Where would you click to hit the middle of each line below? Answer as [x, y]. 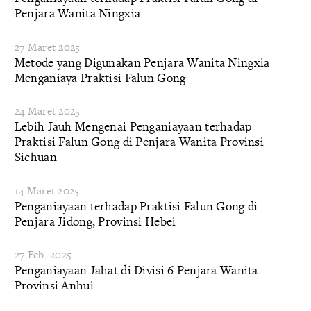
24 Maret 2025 [47, 111]
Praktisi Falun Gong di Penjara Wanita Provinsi [139, 142]
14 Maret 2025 [47, 190]
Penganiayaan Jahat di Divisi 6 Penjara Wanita [136, 270]
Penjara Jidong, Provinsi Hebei [95, 221]
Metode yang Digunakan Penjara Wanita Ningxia [142, 62]
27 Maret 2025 [47, 47]
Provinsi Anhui [54, 285]
